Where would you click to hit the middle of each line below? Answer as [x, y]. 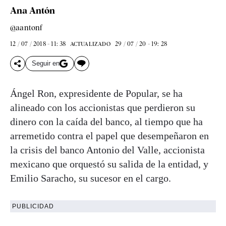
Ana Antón [33, 10]
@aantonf [26, 27]
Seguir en [46, 64]
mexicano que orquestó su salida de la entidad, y [109, 164]
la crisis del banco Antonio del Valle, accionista [107, 150]
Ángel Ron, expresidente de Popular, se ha [96, 93]
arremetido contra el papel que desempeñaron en [109, 135]
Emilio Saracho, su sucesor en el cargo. [91, 178]
